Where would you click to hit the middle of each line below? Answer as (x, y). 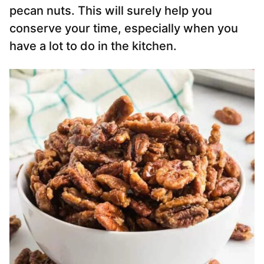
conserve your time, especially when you (124, 29)
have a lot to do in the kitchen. (93, 46)
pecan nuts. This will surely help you (111, 11)
